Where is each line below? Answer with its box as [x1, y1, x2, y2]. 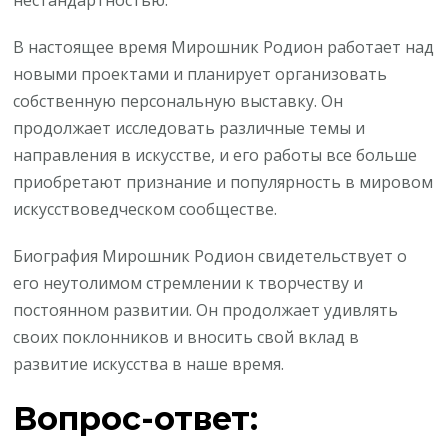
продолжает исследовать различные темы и [13, 117, 366, 140]
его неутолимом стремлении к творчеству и [13, 272, 364, 295]
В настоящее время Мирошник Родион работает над [13, 36, 435, 59]
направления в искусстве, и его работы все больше [13, 144, 418, 167]
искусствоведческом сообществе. [13, 198, 278, 221]
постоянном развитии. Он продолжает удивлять [13, 299, 399, 322]
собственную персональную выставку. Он [13, 90, 344, 113]
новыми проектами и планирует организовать [13, 63, 388, 86]
